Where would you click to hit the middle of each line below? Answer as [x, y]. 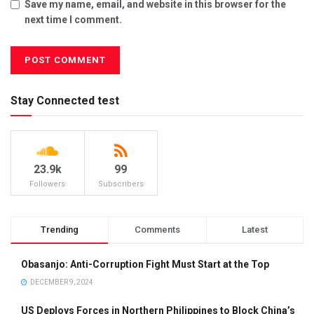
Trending [60, 230]
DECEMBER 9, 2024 [61, 282]
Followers [48, 184]
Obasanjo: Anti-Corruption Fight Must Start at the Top [145, 265]
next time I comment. [73, 20]
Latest [254, 230]
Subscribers [121, 184]
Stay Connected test [65, 101]
